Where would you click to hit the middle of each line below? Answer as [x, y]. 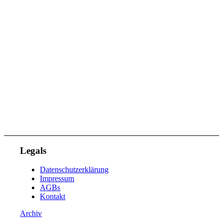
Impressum [57, 179]
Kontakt [53, 197]
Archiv [31, 214]
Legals [33, 150]
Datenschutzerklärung [74, 170]
